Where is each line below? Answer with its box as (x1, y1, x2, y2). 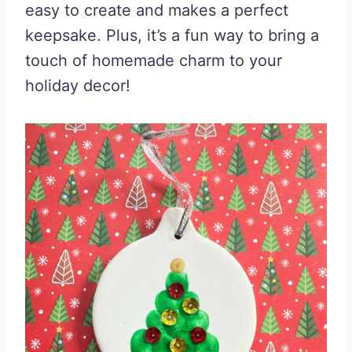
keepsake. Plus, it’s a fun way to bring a (25, 26, 319, 45)
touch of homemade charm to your (25, 51, 282, 70)
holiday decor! (25, 76, 130, 95)
